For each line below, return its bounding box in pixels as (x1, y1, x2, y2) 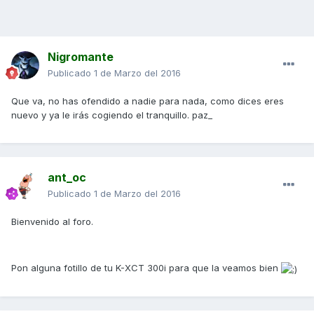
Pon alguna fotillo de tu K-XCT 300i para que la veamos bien (11, 262, 281, 274)
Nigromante (48, 50, 114, 64)
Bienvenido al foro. (11, 216, 93, 228)
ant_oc (48, 170, 86, 185)
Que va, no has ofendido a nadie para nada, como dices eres (11, 95, 284, 107)
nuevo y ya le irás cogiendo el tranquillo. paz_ (11, 109, 212, 121)
